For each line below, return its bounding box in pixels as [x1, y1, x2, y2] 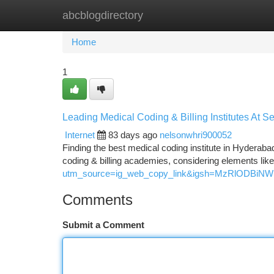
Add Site [211, 10, 245, 20]
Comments [62, 191, 133, 208]
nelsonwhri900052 [160, 130, 232, 140]
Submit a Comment [62, 220, 144, 230]
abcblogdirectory [62, 9, 143, 21]
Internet [65, 130, 95, 140]
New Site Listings [124, 10, 193, 20]
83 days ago [108, 130, 157, 140]
